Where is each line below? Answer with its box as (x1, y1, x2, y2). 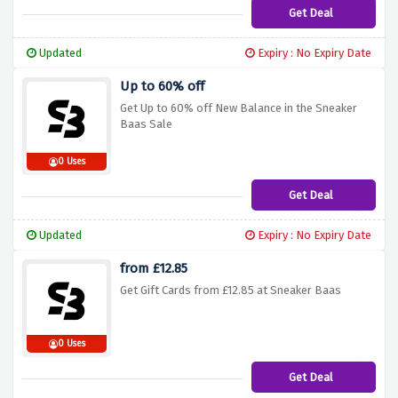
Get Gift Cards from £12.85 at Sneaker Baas (120, 283, 341, 298)
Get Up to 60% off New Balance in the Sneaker (120, 101, 357, 115)
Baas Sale (120, 117, 172, 131)
